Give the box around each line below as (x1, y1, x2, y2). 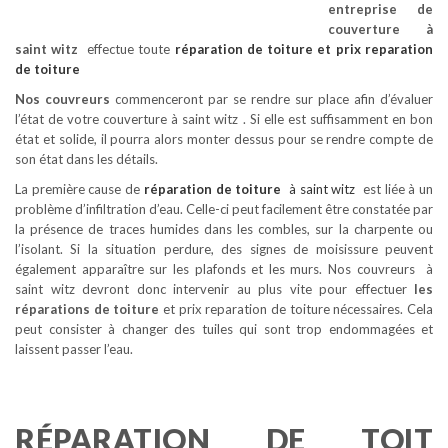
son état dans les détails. (15, 151, 158, 167)
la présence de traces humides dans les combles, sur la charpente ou (15, 221, 433, 237)
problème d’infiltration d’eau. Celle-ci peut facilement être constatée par (15, 201, 433, 217)
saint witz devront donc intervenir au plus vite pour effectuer (15, 281, 414, 297)
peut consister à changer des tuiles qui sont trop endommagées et (15, 321, 433, 337)
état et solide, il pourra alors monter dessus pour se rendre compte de (15, 131, 433, 147)
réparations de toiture (15, 301, 160, 317)
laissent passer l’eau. (15, 341, 133, 357)
